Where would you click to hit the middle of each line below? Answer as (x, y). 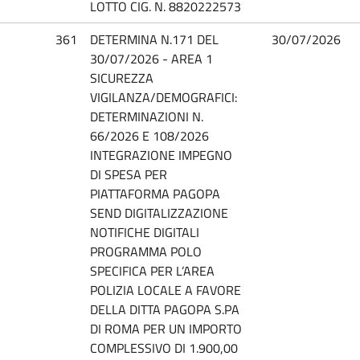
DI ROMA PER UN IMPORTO (166, 328)
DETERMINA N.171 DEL (154, 39)
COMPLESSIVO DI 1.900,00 (164, 348)
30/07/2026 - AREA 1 (151, 58)
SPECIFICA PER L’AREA (152, 270)
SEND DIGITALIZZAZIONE (159, 213)
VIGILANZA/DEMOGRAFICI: (164, 97)
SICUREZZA (122, 78)
